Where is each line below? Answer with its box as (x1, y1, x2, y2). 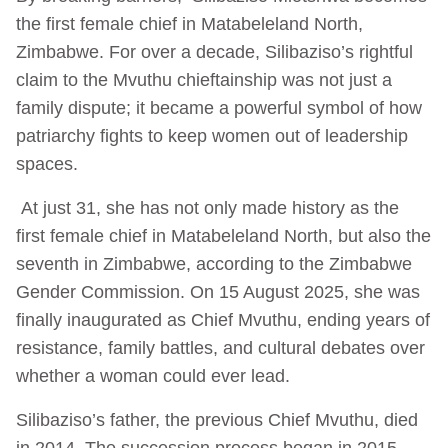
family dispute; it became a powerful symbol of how (16, 97, 422, 118)
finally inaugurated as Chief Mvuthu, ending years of (16, 309, 430, 330)
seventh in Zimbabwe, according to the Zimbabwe (16, 253, 412, 274)
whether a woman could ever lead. (16, 365, 290, 386)
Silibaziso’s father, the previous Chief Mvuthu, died (16, 409, 418, 430)
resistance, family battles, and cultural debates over (16, 337, 425, 358)
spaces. (16, 153, 78, 174)
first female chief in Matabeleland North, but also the (16, 225, 431, 246)
